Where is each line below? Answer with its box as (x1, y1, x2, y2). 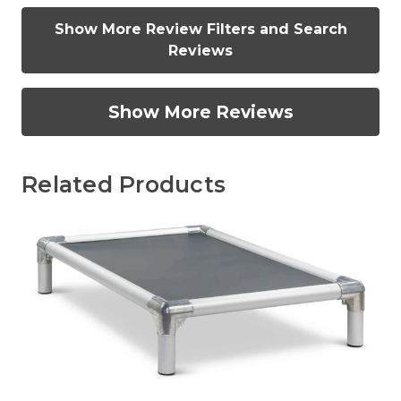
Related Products (21, 170, 226, 198)
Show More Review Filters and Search (54, 20, 347, 38)
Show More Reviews (107, 100, 294, 123)
